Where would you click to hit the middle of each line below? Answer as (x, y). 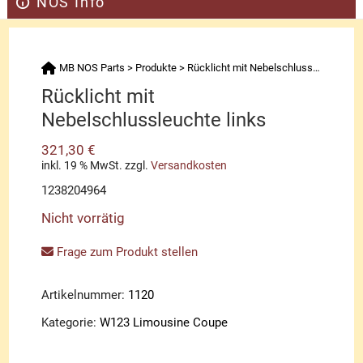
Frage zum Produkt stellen (126, 252)
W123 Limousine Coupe (164, 323)
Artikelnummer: (85, 295)
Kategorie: (71, 323)
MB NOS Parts (92, 68)
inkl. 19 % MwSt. (82, 166)
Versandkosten (189, 166)
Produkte (156, 68)
